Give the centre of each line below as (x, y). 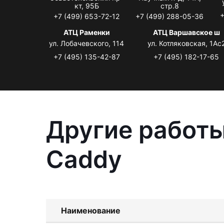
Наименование (91, 210)
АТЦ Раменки (86, 32)
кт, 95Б (86, 5)
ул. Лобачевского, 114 (87, 43)
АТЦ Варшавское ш (186, 32)
